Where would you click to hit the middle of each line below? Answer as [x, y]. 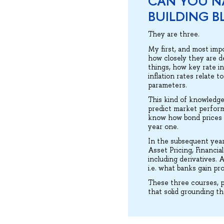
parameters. [167, 85]
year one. [164, 126]
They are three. [174, 34]
